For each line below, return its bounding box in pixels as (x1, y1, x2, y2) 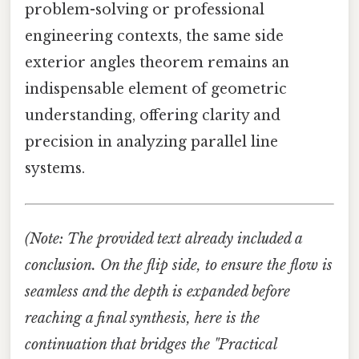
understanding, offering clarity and (25, 107, 280, 125)
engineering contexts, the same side (25, 27, 284, 46)
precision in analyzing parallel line (25, 133, 278, 151)
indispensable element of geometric (25, 80, 287, 99)
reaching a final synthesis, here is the (25, 309, 260, 327)
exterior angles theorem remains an (25, 54, 289, 72)
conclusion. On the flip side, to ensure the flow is (25, 256, 333, 274)
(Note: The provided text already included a (25, 229, 302, 248)
